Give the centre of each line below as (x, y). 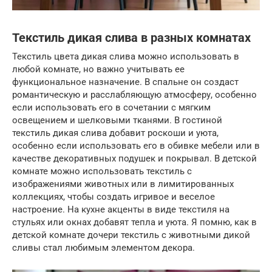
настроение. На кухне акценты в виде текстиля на (121, 209)
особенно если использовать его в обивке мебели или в (136, 145)
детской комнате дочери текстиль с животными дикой (131, 235)
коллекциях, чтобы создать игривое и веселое (114, 196)
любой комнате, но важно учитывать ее (98, 69)
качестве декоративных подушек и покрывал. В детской (134, 158)
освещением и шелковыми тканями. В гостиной (117, 120)
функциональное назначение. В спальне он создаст (125, 82)
